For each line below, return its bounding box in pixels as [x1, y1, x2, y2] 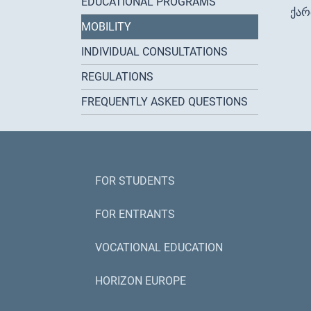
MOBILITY [81, 20, 131, 34]
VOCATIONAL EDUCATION [95, 241, 223, 255]
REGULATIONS [81, 70, 153, 84]
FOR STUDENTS [95, 174, 175, 188]
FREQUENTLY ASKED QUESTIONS [81, 95, 248, 109]
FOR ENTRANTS [95, 208, 175, 221]
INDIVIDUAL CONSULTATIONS [81, 45, 228, 59]
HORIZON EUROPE [95, 274, 186, 288]
